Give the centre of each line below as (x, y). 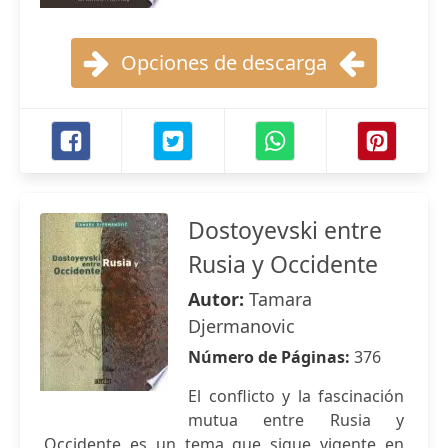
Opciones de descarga (224, 62)
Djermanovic (241, 326)
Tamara (280, 299)
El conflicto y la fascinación (296, 396)
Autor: (218, 299)
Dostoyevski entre (285, 230)
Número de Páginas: (271, 357)
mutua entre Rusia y (296, 420)
